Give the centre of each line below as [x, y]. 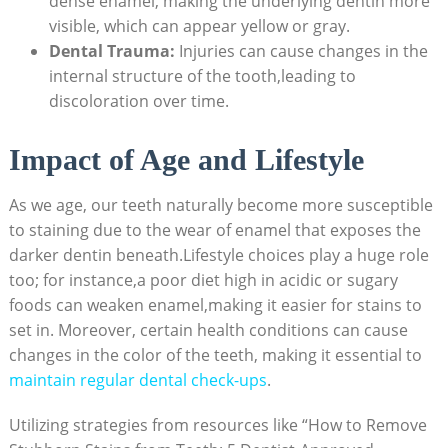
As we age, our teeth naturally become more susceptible [220, 205]
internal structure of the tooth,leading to [202, 75]
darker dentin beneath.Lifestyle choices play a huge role [218, 255]
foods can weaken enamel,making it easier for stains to [215, 305]
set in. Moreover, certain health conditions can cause [208, 330]
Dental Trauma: [111, 50]
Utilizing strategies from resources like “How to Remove [217, 425]
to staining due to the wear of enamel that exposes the [214, 230]
